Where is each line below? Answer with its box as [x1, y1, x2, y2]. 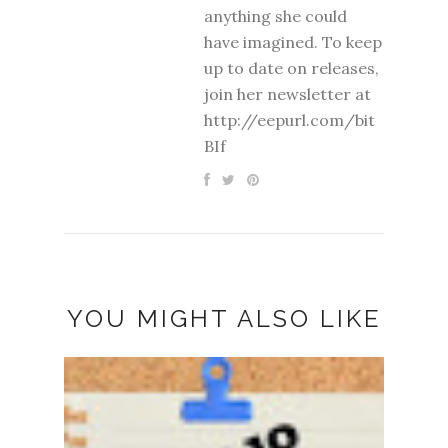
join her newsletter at [204, 84, 371, 104]
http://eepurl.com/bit [204, 110, 375, 130]
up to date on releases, [204, 58, 379, 78]
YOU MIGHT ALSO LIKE [66, 304, 382, 333]
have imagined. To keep [204, 32, 382, 52]
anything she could [204, 6, 347, 26]
